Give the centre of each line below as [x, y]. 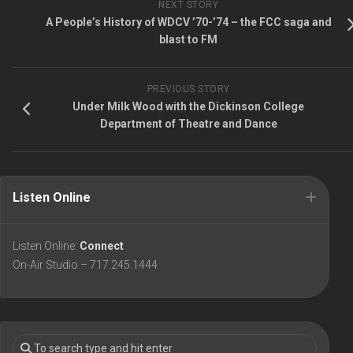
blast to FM [188, 40]
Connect [102, 246]
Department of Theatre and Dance [188, 124]
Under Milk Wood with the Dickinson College [188, 107]
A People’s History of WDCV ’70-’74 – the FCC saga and [188, 22]
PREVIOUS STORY [188, 89]
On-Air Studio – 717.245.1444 [85, 265]
